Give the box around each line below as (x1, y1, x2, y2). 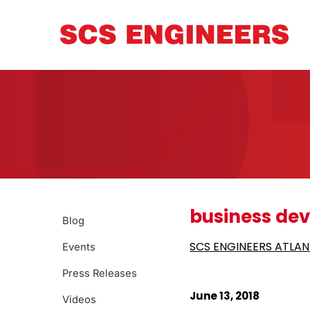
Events (62, 241, 95, 253)
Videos (62, 293, 96, 306)
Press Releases (62, 267, 137, 280)
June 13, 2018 (190, 289, 260, 303)
